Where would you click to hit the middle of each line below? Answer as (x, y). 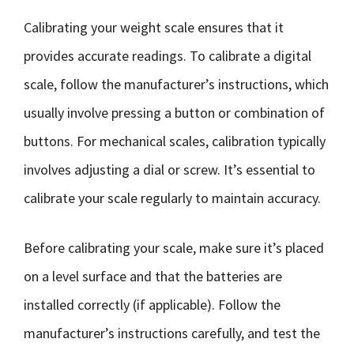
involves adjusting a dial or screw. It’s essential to (169, 169)
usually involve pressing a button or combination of (174, 113)
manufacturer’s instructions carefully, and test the (172, 333)
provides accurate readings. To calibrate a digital (168, 56)
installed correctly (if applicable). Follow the (152, 305)
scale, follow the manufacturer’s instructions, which (176, 84)
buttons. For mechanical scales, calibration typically (175, 141)
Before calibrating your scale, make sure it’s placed (174, 248)
